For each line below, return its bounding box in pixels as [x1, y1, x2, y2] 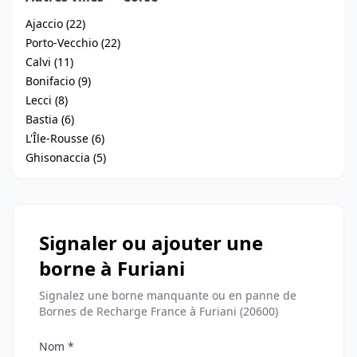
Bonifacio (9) [25, 73, 91, 89]
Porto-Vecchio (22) [25, 35, 120, 51]
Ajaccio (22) [25, 16, 85, 32]
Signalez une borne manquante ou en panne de [39, 288, 296, 304]
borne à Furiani [39, 255, 185, 282]
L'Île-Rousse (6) [25, 131, 104, 147]
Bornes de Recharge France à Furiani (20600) [39, 304, 278, 320]
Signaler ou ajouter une [39, 229, 263, 257]
